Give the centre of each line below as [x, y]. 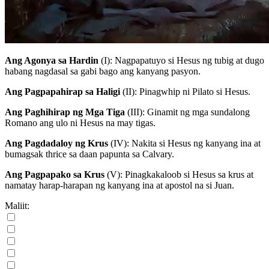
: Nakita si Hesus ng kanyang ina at [194, 143]
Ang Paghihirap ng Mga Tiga [65, 112]
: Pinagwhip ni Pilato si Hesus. [192, 91]
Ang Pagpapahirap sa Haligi [62, 91]
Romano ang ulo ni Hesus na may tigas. [80, 122]
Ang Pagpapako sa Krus [55, 174]
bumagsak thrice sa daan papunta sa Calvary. [89, 154]
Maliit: [17, 205]
